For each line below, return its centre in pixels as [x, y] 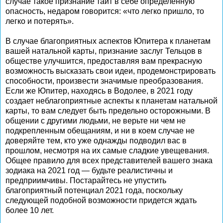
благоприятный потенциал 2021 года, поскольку [94, 190]
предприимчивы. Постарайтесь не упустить [86, 180]
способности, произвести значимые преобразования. [104, 81]
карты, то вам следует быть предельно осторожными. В [108, 111]
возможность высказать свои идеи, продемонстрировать [111, 71]
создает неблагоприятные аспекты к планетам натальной [111, 101]
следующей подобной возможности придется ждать [101, 200]
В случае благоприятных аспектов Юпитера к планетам [108, 41]
